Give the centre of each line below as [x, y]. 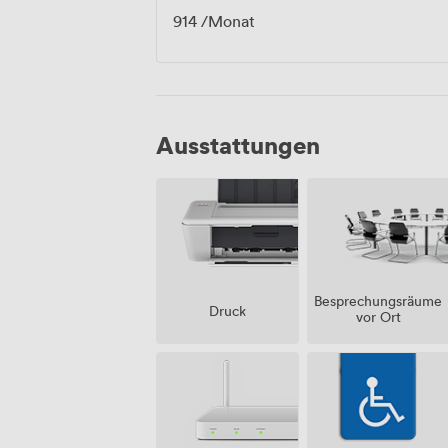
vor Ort [378, 317]
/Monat [226, 20]
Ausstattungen [238, 144]
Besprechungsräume [378, 301]
